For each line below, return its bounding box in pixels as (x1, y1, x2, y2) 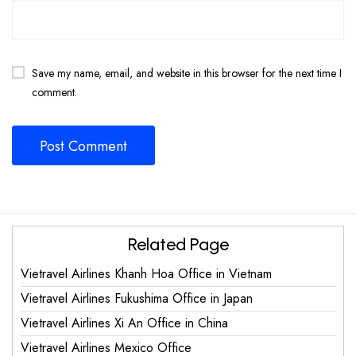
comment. (32, 83, 77, 100)
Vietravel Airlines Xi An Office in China (21, 313, 228, 332)
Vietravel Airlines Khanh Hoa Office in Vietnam (21, 264, 272, 283)
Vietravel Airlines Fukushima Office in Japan (21, 288, 253, 308)
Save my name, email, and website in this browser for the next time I (32, 64, 342, 81)
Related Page (127, 233, 229, 255)
